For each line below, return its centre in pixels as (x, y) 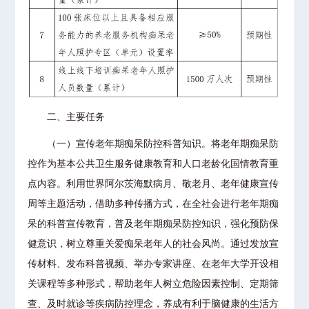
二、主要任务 (67, 117)
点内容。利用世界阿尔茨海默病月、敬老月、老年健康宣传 (153, 183)
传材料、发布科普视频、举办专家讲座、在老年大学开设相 (153, 263)
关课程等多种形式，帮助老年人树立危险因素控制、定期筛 (153, 283)
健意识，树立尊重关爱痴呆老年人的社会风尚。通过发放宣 (153, 243)
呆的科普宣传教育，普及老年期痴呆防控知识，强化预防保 (153, 223)
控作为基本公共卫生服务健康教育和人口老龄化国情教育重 (153, 163)
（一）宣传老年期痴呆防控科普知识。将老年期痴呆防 (153, 143)
